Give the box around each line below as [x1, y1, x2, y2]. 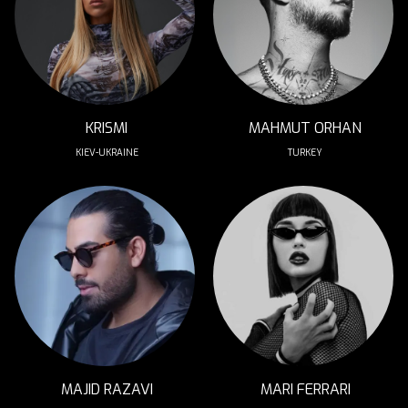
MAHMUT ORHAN [249, 118, 362, 138]
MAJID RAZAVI [60, 380, 153, 399]
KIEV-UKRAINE [75, 147, 138, 158]
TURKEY [288, 147, 322, 158]
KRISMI [86, 118, 127, 138]
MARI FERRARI [260, 380, 351, 399]
